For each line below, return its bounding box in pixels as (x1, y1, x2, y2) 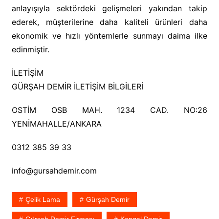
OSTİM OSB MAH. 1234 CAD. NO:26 (11, 105, 208, 115)
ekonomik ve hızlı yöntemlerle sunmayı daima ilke (11, 31, 208, 41)
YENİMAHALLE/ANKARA (11, 119, 102, 129)
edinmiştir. (11, 44, 49, 54)
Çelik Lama (25, 196, 60, 203)
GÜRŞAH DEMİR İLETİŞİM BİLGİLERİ (11, 82, 143, 91)
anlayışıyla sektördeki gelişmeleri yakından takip (11, 3, 208, 13)
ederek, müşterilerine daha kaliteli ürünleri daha (11, 17, 208, 27)
